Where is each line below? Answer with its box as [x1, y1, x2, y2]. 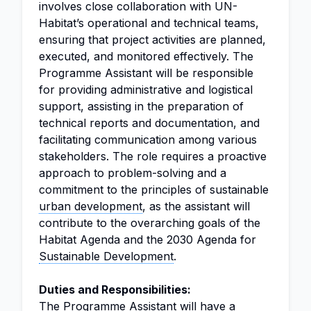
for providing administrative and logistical [39, 83, 253, 96]
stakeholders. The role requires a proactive [39, 149, 267, 163]
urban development [39, 199, 142, 213]
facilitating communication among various [39, 133, 257, 146]
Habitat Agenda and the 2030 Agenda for [39, 233, 256, 246]
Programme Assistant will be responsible [39, 66, 253, 80]
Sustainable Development [39, 249, 174, 263]
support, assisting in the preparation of [39, 99, 244, 113]
